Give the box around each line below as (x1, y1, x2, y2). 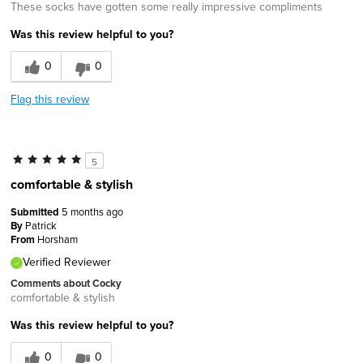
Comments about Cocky (11, 275, 122, 292)
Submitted (11, 204, 62, 220)
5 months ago (62, 204, 123, 220)
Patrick (25, 218, 57, 233)
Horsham (37, 232, 78, 247)
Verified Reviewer (23, 254, 111, 271)
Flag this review (11, 91, 89, 108)
